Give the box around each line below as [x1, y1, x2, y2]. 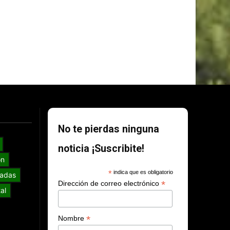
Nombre [58, 214, 87, 222]
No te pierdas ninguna [58, 123, 160, 135]
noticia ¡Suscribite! [58, 142, 145, 155]
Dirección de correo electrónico [58, 179, 162, 187]
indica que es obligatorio [111, 168, 173, 175]
